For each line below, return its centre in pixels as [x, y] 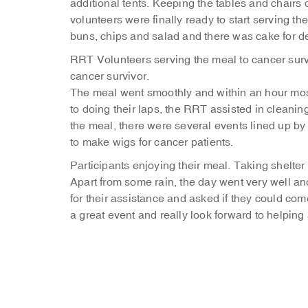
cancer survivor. [110, 76]
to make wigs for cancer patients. [152, 142]
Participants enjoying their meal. [152, 166]
